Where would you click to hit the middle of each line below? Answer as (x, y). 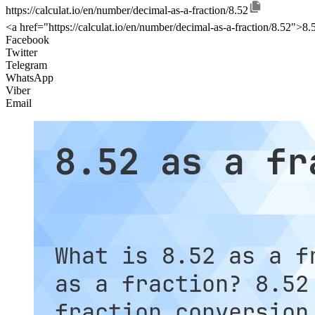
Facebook (27, 40)
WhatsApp (30, 78)
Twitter (21, 53)
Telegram (26, 65)
